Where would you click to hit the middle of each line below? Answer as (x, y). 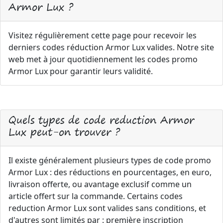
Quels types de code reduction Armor (101, 120)
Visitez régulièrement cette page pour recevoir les (103, 35)
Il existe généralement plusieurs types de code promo (110, 160)
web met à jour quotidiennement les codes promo (103, 59)
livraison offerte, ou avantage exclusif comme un (100, 184)
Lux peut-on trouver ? (64, 132)
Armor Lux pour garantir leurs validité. (81, 71)
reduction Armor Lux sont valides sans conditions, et (107, 208)
